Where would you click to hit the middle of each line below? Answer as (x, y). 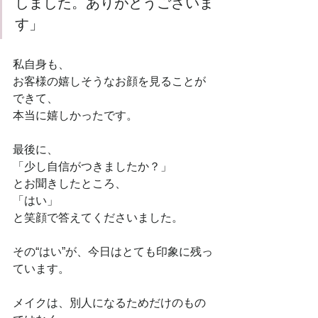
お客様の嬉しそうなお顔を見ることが (109, 81)
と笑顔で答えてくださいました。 (98, 218)
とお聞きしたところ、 (70, 183)
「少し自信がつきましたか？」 (92, 166)
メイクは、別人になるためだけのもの (109, 303)
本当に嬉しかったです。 (75, 115)
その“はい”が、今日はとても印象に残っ (113, 252)
